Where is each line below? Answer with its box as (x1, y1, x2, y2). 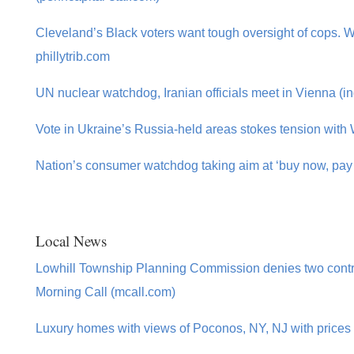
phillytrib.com (35, 49, 110, 63)
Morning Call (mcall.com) (35, 284, 175, 299)
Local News (35, 230, 107, 250)
